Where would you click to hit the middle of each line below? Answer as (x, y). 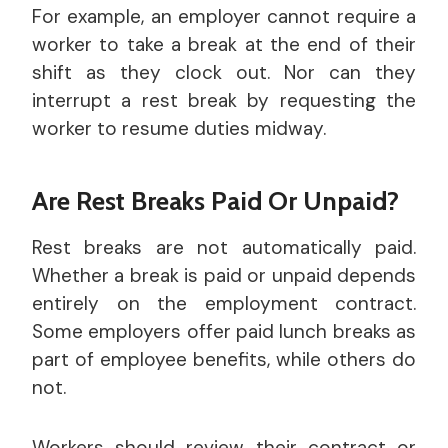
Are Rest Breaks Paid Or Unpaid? (215, 201)
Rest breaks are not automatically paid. (224, 248)
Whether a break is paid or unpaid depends (224, 276)
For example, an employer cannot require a (224, 17)
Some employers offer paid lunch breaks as (224, 332)
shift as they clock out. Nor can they (224, 73)
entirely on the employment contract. (224, 304)
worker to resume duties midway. (179, 129)
